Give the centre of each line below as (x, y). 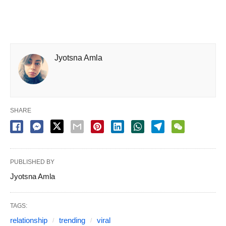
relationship (29, 220)
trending (72, 220)
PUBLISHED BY (32, 162)
